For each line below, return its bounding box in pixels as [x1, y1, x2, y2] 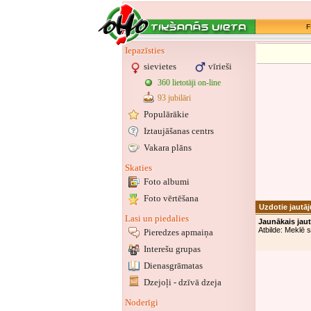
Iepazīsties [125, 45, 165, 56]
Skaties [125, 162, 152, 173]
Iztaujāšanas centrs [144, 126, 214, 136]
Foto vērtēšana [144, 193, 199, 203]
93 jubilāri [158, 93, 191, 103]
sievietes [144, 61, 176, 72]
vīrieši [208, 61, 232, 72]
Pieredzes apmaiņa [144, 227, 213, 237]
